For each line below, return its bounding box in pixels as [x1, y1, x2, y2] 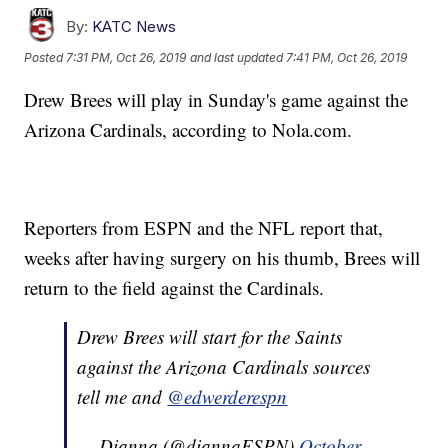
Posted [24, 50, 67, 66]
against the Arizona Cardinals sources [77, 354, 371, 379]
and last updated [190, 50, 284, 66]
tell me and [77, 384, 168, 409]
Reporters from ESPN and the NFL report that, [24, 215, 384, 240]
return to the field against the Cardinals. [24, 275, 325, 300]
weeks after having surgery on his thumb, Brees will [24, 245, 421, 270]
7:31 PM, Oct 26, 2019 [66, 50, 187, 66]
